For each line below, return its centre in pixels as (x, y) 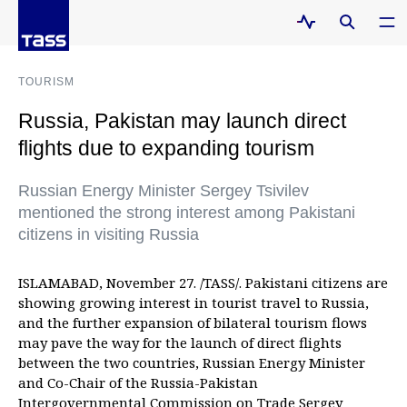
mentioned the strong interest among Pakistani (187, 213)
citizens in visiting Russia (109, 234)
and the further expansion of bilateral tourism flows (193, 323)
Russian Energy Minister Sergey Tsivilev (164, 191)
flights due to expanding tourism (166, 148)
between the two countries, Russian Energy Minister (192, 362)
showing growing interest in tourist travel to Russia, (194, 303)
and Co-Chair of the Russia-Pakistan (138, 382)
